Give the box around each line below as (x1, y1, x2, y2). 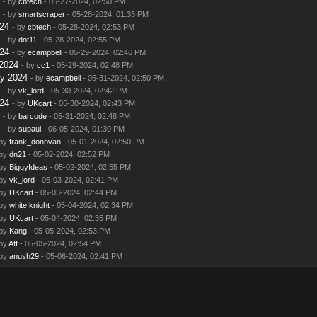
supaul (18, 124, 41, 133)
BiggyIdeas (8, 162, 47, 171)
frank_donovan (8, 137, 61, 146)
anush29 (8, 251, 39, 260)
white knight (8, 200, 50, 209)
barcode (18, 111, 47, 120)
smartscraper (18, 9, 65, 18)
